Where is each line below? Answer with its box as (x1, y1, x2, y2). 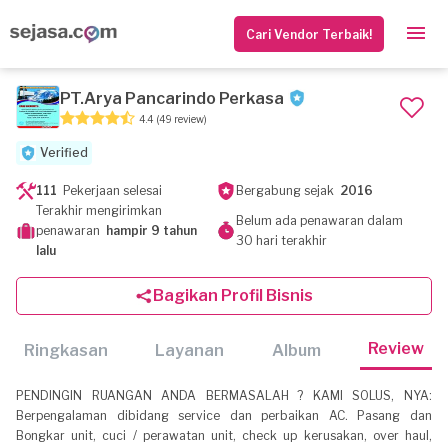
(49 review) (156, 112, 207, 125)
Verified (40, 145, 88, 160)
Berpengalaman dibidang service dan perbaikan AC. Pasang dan (16, 408, 432, 423)
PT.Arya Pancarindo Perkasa (60, 88, 284, 108)
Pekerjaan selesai (57, 183, 162, 198)
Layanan (155, 340, 225, 360)
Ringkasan (24, 340, 108, 360)
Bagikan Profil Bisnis (153, 286, 313, 305)
